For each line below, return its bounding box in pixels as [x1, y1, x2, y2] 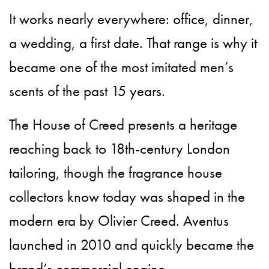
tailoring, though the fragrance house [9, 162, 223, 183]
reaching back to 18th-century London [9, 138, 231, 159]
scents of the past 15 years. [9, 80, 166, 101]
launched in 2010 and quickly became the [9, 234, 255, 255]
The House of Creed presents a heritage [9, 114, 238, 134]
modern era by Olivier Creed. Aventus [9, 210, 229, 231]
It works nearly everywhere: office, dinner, [9, 8, 254, 29]
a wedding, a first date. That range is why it [9, 32, 258, 53]
